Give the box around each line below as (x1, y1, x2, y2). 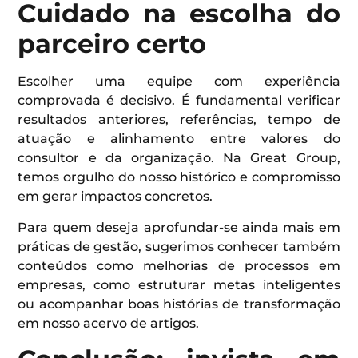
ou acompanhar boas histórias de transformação (18, 296, 340, 312)
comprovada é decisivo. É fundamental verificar (18, 93, 340, 109)
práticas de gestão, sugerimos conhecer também (18, 238, 340, 254)
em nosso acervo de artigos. (18, 315, 200, 331)
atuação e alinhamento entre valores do (18, 131, 340, 147)
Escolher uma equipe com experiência (18, 74, 340, 89)
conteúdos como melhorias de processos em (18, 257, 340, 273)
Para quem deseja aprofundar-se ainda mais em (18, 219, 340, 235)
